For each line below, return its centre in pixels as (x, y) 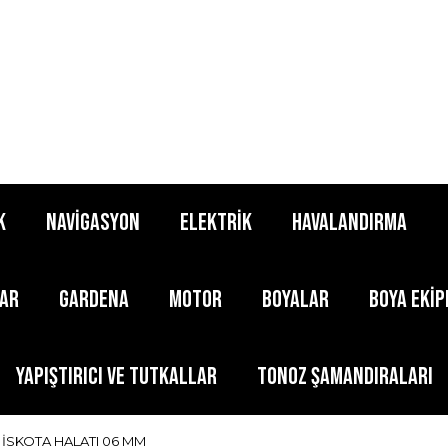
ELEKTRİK (215, 222)
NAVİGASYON (92, 222)
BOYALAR (295, 299)
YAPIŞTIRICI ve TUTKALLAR (116, 376)
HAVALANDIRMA (349, 222)
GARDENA (94, 299)
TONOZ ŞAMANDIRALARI (344, 376)
